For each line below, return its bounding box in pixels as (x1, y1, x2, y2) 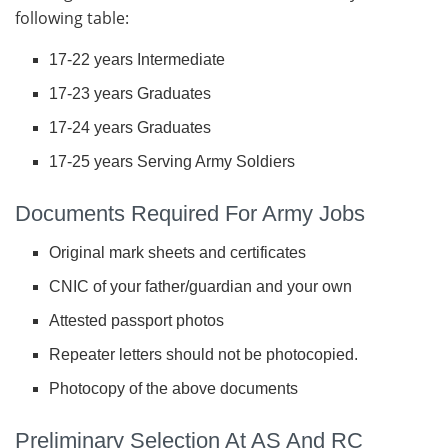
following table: (15, 7, 129, 30)
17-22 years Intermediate (49, 51, 226, 69)
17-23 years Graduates (49, 85, 212, 103)
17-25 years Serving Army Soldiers (49, 153, 296, 171)
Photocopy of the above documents (49, 380, 299, 398)
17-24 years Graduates (49, 119, 212, 137)
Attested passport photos (49, 312, 225, 330)
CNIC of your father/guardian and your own (49, 278, 353, 296)
